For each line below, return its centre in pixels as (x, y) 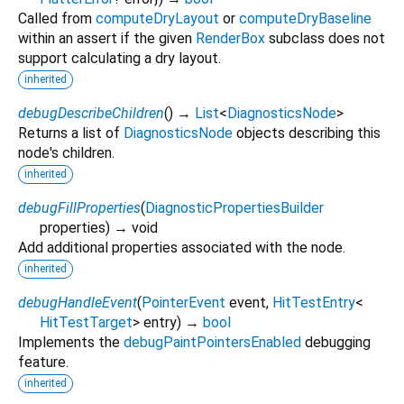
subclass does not (325, 38)
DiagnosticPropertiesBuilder (234, 207)
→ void (136, 227)
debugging (336, 342)
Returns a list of (71, 133)
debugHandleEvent (78, 302)
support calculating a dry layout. (119, 58)
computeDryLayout (157, 18)
